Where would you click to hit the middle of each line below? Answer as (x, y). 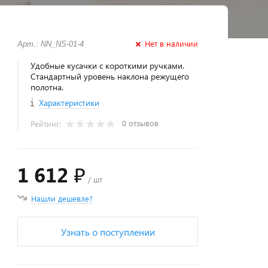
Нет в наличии (171, 43)
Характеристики (69, 103)
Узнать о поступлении (108, 232)
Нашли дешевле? (62, 198)
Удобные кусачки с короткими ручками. (108, 66)
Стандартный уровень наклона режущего (110, 76)
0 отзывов (141, 123)
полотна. (47, 87)
